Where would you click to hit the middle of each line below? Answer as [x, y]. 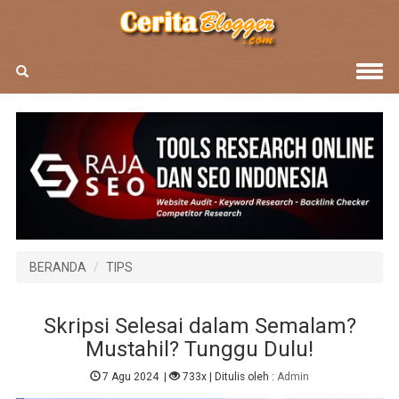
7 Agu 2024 [131, 377]
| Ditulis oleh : [242, 377]
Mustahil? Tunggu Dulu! [199, 349]
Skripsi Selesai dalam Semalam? [199, 326]
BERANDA [57, 267]
